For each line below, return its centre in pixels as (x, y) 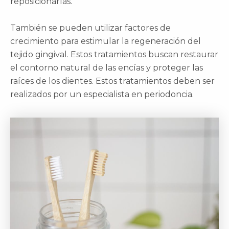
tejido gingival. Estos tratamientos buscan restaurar (114, 54)
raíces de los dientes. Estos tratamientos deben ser (112, 81)
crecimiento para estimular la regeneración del (106, 41)
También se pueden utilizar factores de (90, 28)
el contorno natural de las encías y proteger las (107, 67)
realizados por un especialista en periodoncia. (102, 94)
